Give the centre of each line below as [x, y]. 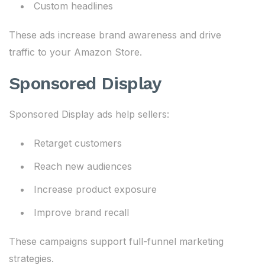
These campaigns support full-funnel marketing [116, 241]
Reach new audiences [83, 166]
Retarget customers [78, 143]
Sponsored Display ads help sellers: [89, 114]
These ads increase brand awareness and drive [115, 35]
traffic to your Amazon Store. [75, 52]
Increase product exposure [95, 189]
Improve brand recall [81, 212]
